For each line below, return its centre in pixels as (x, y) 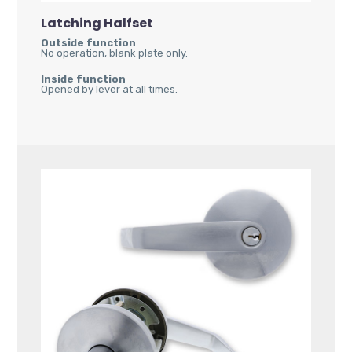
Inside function (84, 79)
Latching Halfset (97, 24)
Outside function (89, 43)
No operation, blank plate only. (115, 53)
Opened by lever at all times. (110, 90)
